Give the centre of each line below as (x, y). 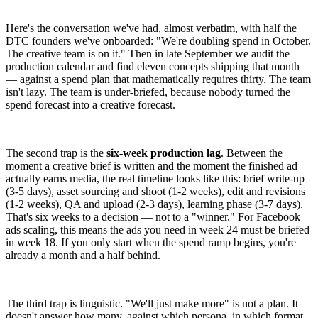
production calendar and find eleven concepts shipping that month (153, 66)
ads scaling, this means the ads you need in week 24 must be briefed (158, 229)
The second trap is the (56, 153)
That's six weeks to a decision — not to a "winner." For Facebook (153, 216)
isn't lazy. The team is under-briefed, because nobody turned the (148, 92)
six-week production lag (164, 153)
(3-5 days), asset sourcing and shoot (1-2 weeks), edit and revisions (155, 191)
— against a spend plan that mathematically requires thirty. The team (158, 79)
